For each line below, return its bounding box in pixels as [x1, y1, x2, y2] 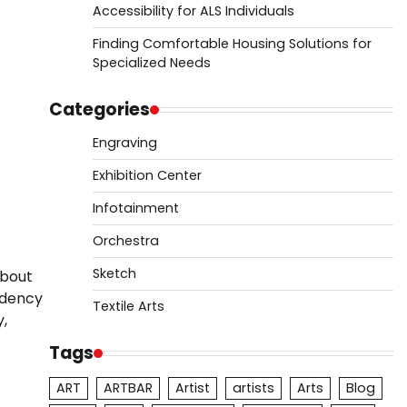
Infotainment [92, 199, 179, 217]
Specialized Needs [92, 54, 211, 72]
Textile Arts [92, 297, 164, 315]
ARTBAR [103, 379, 153, 397]
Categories [48, 97, 150, 122]
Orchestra [92, 232, 159, 250]
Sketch [92, 264, 136, 283]
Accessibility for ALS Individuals [92, 2, 294, 20]
